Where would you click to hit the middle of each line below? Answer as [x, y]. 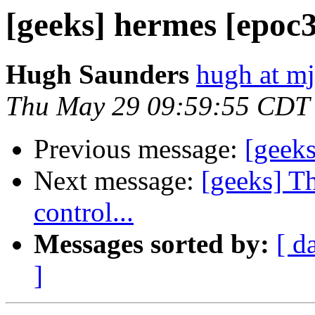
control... [84, 212]
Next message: [117, 181]
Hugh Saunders [97, 75]
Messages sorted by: [152, 244]
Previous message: [139, 149]
